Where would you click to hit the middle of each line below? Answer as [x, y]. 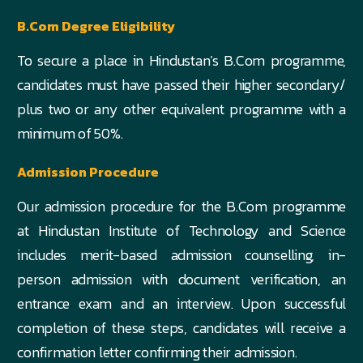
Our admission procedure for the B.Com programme [181, 206]
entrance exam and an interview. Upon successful [181, 303]
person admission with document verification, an [181, 279]
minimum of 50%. [70, 133]
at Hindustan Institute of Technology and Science [181, 231]
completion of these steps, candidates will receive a [181, 328]
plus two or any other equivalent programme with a [181, 109]
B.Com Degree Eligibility [96, 26]
